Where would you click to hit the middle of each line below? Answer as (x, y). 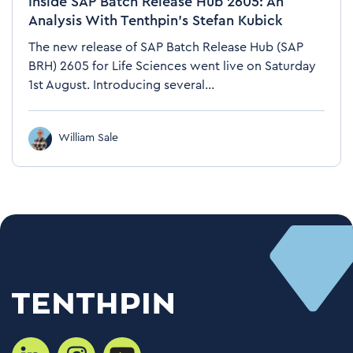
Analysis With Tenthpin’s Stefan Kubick (156, 20)
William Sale (88, 138)
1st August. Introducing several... (121, 85)
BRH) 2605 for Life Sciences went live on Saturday (172, 66)
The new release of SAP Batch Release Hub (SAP (166, 47)
